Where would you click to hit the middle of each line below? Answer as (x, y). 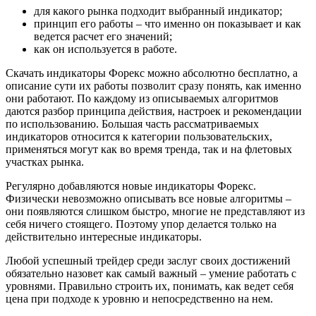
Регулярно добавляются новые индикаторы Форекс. (131, 186)
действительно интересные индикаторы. (104, 237)
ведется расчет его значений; (103, 37)
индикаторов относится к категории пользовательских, (139, 137)
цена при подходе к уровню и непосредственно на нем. (139, 299)
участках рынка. (45, 162)
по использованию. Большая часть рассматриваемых (132, 124)
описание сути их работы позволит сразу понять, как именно (153, 86)
